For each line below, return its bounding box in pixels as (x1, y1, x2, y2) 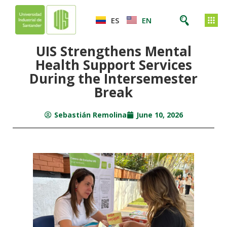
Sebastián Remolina (54, 110, 127, 120)
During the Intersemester (29, 69, 198, 88)
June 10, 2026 (136, 110, 183, 120)
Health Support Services (35, 56, 192, 74)
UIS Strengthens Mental (35, 42, 192, 60)
